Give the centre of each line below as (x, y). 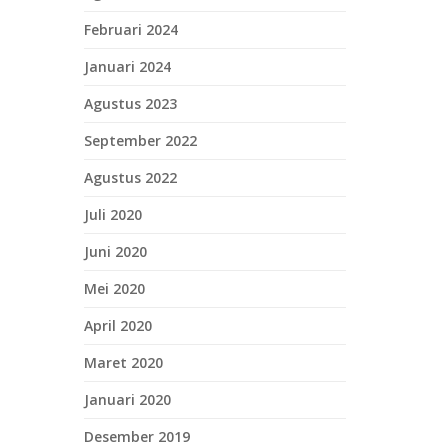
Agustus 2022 (130, 177)
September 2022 (140, 140)
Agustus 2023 (130, 103)
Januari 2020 (127, 399)
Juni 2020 (115, 251)
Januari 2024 (127, 66)
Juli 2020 (112, 214)
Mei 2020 (114, 288)
